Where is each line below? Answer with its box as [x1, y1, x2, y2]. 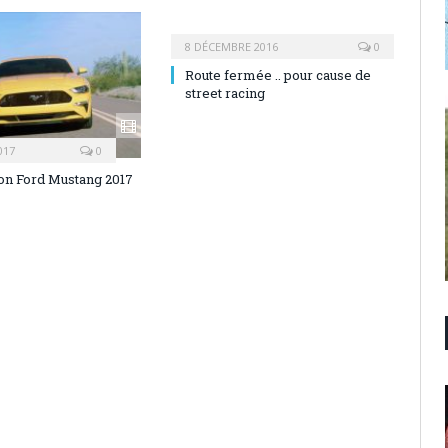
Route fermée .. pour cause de [184, 65, 371, 84]
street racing [184, 83, 265, 102]
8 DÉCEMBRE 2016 [184, 38, 278, 54]
